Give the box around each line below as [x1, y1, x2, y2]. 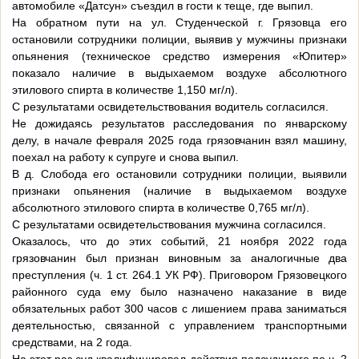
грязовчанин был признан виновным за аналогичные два [12, 252, 347, 265]
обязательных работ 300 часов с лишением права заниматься [12, 302, 347, 316]
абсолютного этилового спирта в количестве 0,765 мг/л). [12, 201, 309, 215]
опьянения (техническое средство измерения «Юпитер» [12, 50, 347, 63]
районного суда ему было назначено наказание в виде [12, 285, 347, 299]
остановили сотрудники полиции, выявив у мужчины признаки [12, 33, 347, 46]
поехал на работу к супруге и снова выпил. [12, 151, 239, 164]
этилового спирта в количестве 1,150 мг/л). [12, 83, 238, 97]
